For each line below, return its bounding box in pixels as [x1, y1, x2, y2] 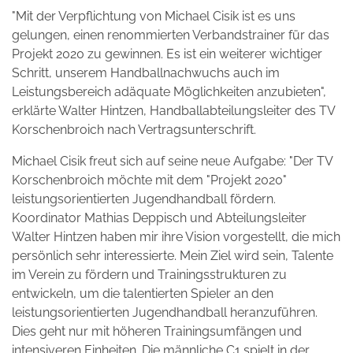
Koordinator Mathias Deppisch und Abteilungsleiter [12, 210, 307, 225]
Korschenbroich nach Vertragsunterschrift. [12, 121, 256, 137]
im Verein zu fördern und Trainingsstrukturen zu [12, 266, 287, 282]
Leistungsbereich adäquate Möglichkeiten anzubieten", [12, 84, 326, 99]
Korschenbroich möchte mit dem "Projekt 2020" [12, 172, 287, 188]
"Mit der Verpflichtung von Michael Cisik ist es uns [12, 8, 295, 24]
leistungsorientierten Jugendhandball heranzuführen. [12, 304, 318, 320]
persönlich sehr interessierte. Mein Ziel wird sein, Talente [12, 247, 333, 263]
